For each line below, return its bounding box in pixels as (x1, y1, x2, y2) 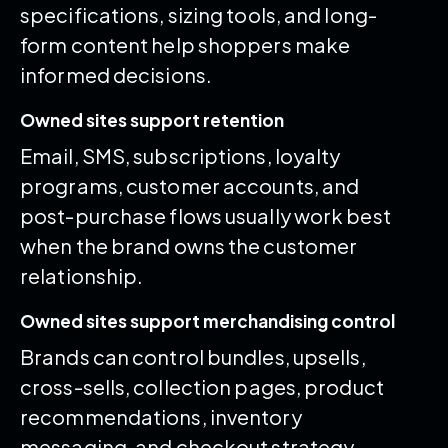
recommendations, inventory (20, 403, 302, 429)
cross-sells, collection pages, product (20, 373, 384, 399)
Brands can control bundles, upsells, (20, 343, 366, 369)
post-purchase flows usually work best (20, 202, 391, 228)
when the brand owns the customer (20, 232, 358, 258)
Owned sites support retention (20, 108, 284, 131)
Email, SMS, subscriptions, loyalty (20, 142, 341, 168)
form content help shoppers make (20, 31, 351, 57)
